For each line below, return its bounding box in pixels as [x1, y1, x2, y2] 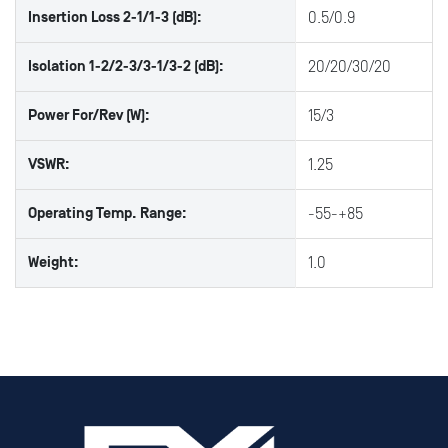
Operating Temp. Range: [28, 205, 187, 222]
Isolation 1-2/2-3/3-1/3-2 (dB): [28, 58, 224, 75]
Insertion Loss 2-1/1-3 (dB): [28, 9, 202, 26]
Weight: [28, 254, 79, 271]
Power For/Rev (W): [28, 107, 150, 124]
